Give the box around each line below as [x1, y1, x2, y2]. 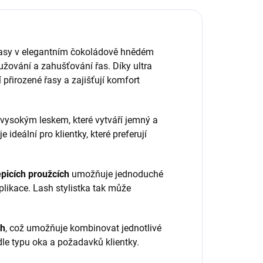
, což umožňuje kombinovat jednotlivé [5, 222, 161, 234]
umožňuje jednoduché [69, 168, 163, 180]
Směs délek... [113, 12, 161, 22]
